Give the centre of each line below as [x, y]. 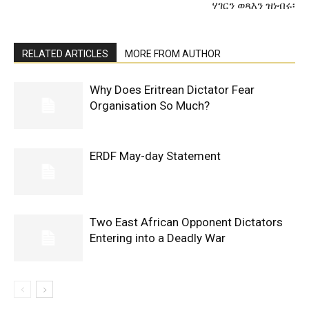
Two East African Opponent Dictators [186, 222]
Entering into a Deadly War [158, 238]
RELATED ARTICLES [65, 53]
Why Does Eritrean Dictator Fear [172, 89]
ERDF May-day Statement [155, 156]
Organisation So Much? [150, 105]
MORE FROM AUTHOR [173, 53]
